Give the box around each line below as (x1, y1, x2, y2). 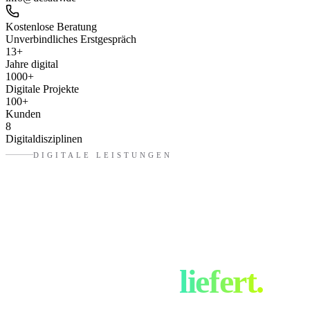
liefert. (179, 262, 264, 300)
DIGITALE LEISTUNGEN (33, 150, 172, 159)
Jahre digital (6, 58, 58, 71)
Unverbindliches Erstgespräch (6, 33, 136, 46)
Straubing (38, 262, 172, 300)
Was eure (6, 200, 129, 237)
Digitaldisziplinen (6, 133, 82, 145)
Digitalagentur (6, 231, 198, 268)
